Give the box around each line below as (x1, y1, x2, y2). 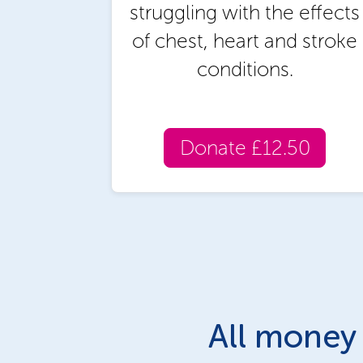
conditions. (196, 56, 293, 82)
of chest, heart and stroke (132, 28, 357, 53)
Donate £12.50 (179, 135, 310, 160)
